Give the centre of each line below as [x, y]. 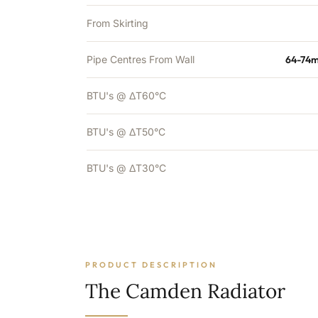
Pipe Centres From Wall [141, 59]
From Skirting [117, 23]
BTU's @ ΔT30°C [126, 168]
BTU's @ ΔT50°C [126, 132]
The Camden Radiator [185, 291]
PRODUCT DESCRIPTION [151, 265]
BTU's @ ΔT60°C [126, 95]
